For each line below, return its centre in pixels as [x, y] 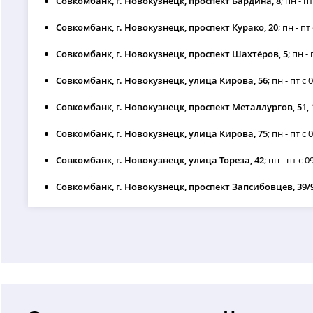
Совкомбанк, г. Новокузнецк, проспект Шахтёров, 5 [172, 53]
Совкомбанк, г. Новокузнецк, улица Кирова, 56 [162, 80]
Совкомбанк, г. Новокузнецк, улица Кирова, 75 [162, 133]
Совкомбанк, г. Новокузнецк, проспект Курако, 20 [167, 27]
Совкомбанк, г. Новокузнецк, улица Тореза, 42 [160, 160]
